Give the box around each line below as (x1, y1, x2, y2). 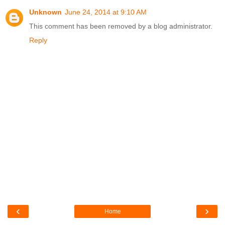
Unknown (29, 8, 62, 16)
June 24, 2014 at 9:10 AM (65, 8, 147, 16)
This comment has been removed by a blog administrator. (29, 22, 212, 30)
